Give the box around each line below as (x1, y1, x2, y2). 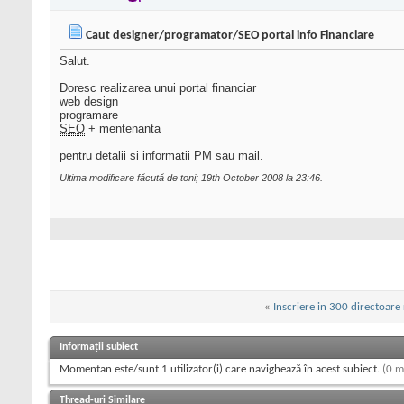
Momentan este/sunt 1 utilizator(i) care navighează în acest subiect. (60, 363, 382, 376)
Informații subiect (60, 342, 138, 353)
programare (60, 108, 118, 123)
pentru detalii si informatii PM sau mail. (60, 149, 263, 163)
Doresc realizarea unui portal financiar (60, 81, 256, 96)
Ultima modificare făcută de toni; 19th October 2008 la (60, 172, 296, 184)
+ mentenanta (85, 122, 161, 136)
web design (60, 95, 118, 109)
